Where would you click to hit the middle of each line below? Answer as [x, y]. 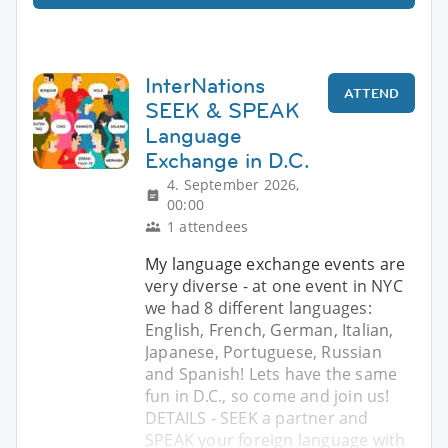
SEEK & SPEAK [222, 110]
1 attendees [208, 226]
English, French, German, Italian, [269, 329]
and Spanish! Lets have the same [271, 373]
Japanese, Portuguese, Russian [263, 351]
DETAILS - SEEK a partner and [257, 417]
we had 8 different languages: [258, 307]
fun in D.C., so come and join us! [267, 395]
